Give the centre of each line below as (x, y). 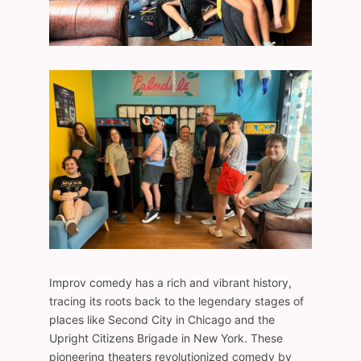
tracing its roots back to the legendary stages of (176, 301)
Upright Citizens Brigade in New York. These (166, 338)
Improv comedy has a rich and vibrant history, (170, 283)
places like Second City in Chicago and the (162, 320)
